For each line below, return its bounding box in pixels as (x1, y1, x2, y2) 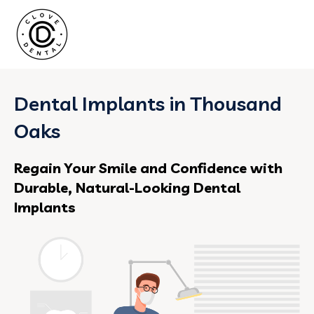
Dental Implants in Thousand (14, 91, 282, 116)
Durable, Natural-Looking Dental (14, 179, 240, 196)
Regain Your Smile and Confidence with (14, 159, 282, 177)
